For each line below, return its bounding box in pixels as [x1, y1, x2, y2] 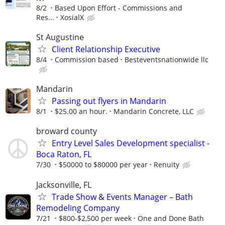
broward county [36, 126, 97, 137]
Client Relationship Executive [52, 44, 160, 55]
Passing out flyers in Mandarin [52, 95, 166, 107]
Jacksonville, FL [36, 179, 91, 190]
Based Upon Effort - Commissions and [55, 3, 182, 13]
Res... [36, 12, 54, 22]
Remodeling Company [36, 202, 120, 213]
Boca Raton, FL [36, 149, 91, 160]
